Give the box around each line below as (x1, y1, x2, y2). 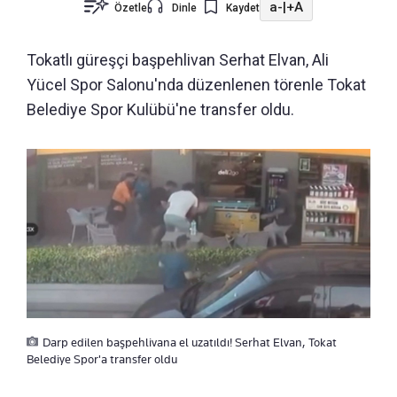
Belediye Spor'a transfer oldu (27, 352, 177, 367)
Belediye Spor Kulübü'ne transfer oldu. (27, 99, 294, 119)
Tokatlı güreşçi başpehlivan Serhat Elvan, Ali (27, 50, 329, 69)
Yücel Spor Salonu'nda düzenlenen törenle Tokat (27, 74, 366, 94)
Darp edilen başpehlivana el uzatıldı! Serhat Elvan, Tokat (43, 335, 337, 350)
